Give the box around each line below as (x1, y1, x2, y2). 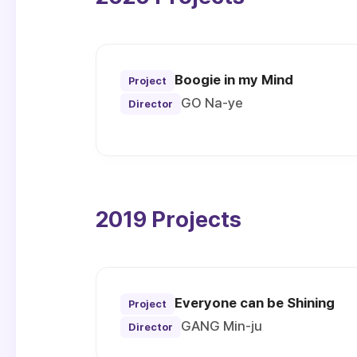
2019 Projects (96, 206, 241, 233)
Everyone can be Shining (175, 295, 335, 312)
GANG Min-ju (181, 318, 262, 335)
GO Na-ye (181, 95, 243, 112)
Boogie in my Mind (175, 72, 293, 88)
